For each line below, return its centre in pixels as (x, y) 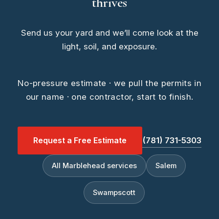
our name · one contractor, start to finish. (109, 97)
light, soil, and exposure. (109, 46)
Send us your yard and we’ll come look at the (109, 33)
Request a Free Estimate (80, 140)
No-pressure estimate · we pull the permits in (109, 83)
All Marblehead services (94, 165)
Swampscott (114, 192)
